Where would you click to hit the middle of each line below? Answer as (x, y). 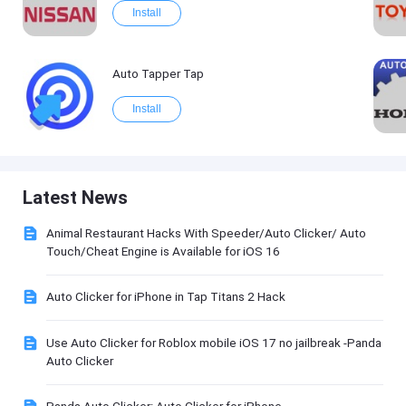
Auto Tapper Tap (158, 74)
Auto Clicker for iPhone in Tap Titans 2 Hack (165, 297)
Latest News (76, 197)
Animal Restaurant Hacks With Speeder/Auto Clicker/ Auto (206, 232)
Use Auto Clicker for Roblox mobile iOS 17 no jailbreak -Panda (213, 342)
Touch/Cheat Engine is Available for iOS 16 (163, 251)
